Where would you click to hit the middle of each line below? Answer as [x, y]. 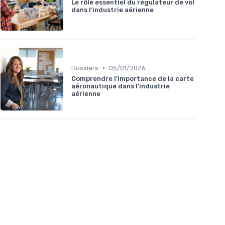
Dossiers [85, 68]
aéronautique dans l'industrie [121, 86]
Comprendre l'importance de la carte [133, 78]
